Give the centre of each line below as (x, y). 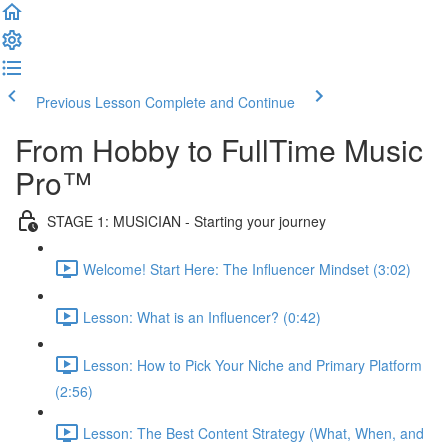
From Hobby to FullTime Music (219, 149)
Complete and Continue (220, 102)
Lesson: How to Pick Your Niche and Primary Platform (252, 364)
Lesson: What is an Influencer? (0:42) (202, 316)
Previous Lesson (88, 102)
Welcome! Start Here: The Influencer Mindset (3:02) (247, 268)
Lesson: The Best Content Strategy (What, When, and (253, 432)
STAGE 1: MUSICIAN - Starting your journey (186, 220)
